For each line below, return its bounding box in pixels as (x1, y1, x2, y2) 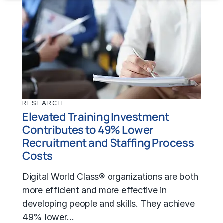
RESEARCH (22, 99, 64, 107)
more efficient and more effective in (22, 184, 167, 195)
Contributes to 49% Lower (22, 122, 154, 138)
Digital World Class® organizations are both (22, 171, 199, 182)
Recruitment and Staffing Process (22, 135, 194, 151)
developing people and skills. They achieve (22, 198, 195, 209)
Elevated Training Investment (22, 109, 169, 125)
